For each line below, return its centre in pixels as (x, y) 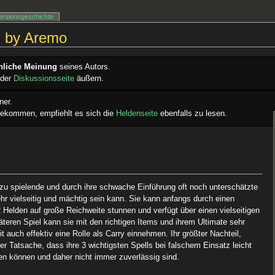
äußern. (89, 79)
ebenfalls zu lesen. (193, 114)
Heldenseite (137, 114)
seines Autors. (84, 67)
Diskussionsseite (44, 79)
